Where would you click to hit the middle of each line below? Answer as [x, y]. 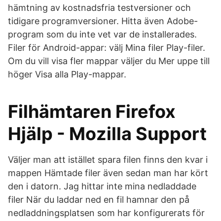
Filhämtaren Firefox [92, 111]
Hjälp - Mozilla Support [107, 134]
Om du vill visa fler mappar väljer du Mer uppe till [109, 61]
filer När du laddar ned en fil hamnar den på [99, 200]
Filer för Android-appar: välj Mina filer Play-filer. [107, 48]
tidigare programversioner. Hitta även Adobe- [103, 21]
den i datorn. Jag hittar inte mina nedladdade [102, 186]
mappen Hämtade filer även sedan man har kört [108, 173]
